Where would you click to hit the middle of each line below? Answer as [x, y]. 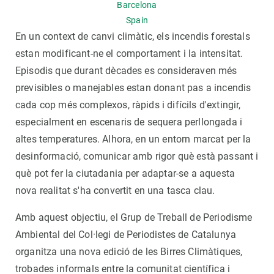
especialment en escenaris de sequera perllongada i [129, 122]
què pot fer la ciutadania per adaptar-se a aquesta [125, 173]
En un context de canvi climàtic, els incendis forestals [133, 36]
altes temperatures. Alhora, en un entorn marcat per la [133, 139]
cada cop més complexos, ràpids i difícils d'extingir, [128, 105]
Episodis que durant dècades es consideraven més [126, 71]
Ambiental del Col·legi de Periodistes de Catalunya [126, 235]
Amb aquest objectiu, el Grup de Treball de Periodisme [134, 217]
